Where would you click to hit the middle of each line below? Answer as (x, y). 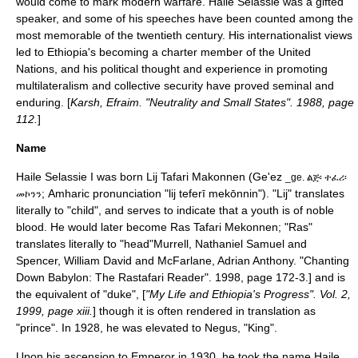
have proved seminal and (268, 86)
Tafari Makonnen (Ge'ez (221, 177)
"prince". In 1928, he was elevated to (110, 328)
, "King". (257, 328)
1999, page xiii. (54, 311)
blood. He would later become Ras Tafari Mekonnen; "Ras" (164, 227)
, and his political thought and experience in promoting (191, 69)
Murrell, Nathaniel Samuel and (230, 244)
